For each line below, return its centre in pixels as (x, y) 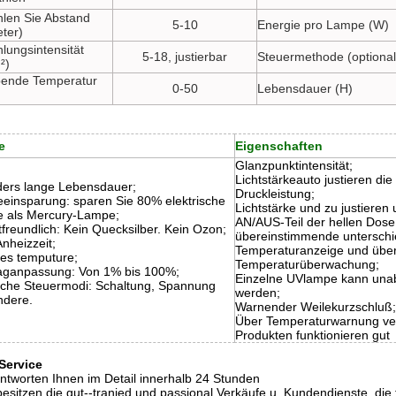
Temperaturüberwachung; (307, 264)
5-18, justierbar (185, 57)
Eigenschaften (279, 146)
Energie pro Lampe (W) (323, 25)
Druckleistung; (275, 194)
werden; (258, 293)
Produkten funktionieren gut (312, 335)
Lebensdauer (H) (305, 88)
